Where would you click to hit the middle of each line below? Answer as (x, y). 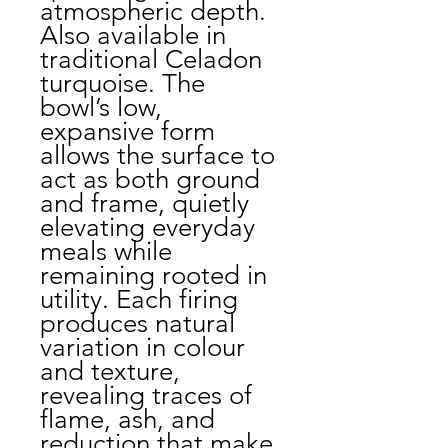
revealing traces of (146, 395)
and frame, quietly (144, 203)
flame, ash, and (127, 419)
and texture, (110, 371)
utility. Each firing (139, 299)
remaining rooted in (153, 275)
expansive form (127, 131)
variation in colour (142, 347)
